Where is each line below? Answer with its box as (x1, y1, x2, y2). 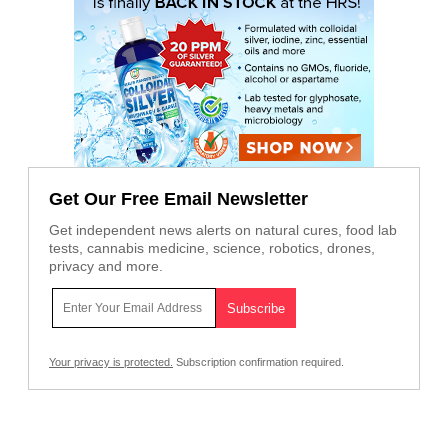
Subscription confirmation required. (173, 356, 344, 369)
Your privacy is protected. (49, 356, 173, 369)
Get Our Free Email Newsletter (49, 189, 308, 210)
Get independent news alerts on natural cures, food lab (49, 222, 397, 239)
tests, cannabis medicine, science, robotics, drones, (49, 240, 375, 257)
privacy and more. (49, 258, 163, 275)
